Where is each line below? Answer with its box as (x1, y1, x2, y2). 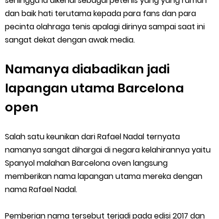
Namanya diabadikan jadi (5, 60, 170, 78)
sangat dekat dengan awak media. (5, 34, 137, 45)
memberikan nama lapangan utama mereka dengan (5, 171, 202, 182)
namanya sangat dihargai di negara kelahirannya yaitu (5, 144, 211, 155)
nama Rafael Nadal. (5, 184, 79, 195)
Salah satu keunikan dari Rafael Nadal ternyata (5, 131, 180, 142)
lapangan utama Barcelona (5, 79, 184, 97)
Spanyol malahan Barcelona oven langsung (5, 157, 168, 169)
